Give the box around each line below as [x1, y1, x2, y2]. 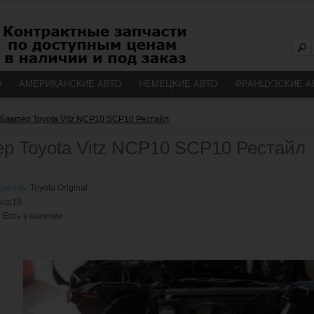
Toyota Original [30, 183, 88, 193]
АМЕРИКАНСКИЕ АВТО [19, 78, 121, 89]
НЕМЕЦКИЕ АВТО [139, 78, 217, 89]
